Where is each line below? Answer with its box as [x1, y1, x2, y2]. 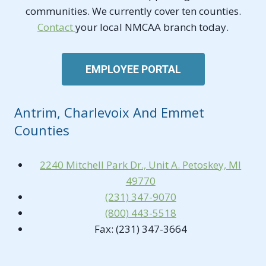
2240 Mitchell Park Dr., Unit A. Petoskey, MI [40, 157, 242, 172]
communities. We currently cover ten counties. [25, 4, 241, 18]
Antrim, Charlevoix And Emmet [14, 103, 204, 121]
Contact [37, 20, 75, 34]
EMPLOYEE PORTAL [85, 62, 181, 75]
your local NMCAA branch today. [75, 20, 229, 34]
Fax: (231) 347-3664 [94, 221, 187, 236]
